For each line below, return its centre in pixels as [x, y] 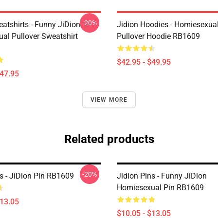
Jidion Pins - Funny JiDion [162, 176]
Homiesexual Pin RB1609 [160, 188]
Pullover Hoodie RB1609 [158, 36]
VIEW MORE [109, 100]
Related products [109, 139]
